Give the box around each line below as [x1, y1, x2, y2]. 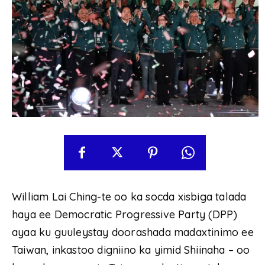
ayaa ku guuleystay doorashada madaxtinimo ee [12, 225, 254, 240]
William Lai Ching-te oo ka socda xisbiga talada [12, 190, 247, 204]
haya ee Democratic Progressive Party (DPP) [12, 208, 238, 222]
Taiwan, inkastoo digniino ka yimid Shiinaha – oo [12, 243, 250, 257]
